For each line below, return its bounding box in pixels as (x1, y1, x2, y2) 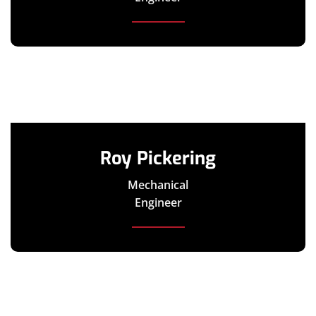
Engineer (134, 194, 182, 210)
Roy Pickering (100, 145, 216, 170)
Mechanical (128, 176, 188, 193)
